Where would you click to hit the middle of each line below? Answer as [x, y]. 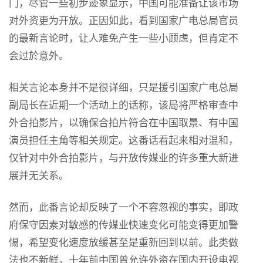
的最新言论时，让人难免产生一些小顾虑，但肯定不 [124, 38]
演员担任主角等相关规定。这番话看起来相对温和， [124, 140]
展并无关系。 [39, 175]
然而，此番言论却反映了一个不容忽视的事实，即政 [124, 207]
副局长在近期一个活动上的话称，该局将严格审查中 [124, 104]
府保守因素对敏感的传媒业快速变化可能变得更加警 [124, 224]
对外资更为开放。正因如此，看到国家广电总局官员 [124, 20]
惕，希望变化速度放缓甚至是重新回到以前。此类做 [124, 242]
